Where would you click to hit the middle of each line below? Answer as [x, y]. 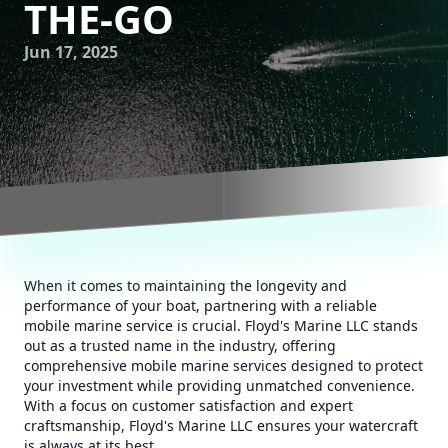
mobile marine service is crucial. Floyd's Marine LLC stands [221, 325]
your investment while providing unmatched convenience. [219, 385]
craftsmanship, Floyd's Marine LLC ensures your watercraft [221, 425]
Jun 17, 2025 [71, 52]
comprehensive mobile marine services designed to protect [223, 365]
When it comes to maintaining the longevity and [185, 285]
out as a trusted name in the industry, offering [180, 345]
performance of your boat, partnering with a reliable [200, 305]
